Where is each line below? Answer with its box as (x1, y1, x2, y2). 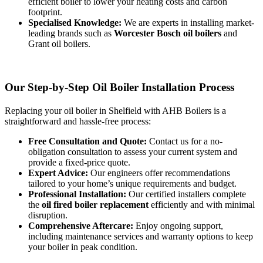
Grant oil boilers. (28, 39, 90, 49)
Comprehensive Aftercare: (28, 221, 133, 231)
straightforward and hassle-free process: (5, 116, 151, 127)
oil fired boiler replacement (42, 200, 149, 210)
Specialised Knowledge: (28, 18, 122, 28)
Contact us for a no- (147, 136, 222, 147)
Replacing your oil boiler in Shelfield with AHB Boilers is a (5, 106, 226, 116)
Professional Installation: (28, 189, 126, 200)
